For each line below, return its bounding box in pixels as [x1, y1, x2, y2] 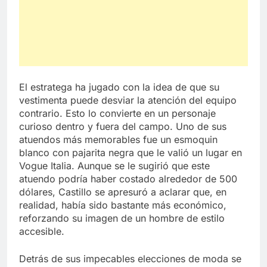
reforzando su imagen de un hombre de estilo [19, 212, 225, 224]
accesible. [19, 225, 64, 237]
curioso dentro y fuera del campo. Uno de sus [19, 120, 226, 132]
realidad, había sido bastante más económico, [19, 198, 226, 211]
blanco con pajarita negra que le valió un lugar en [19, 146, 242, 159]
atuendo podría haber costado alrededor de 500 [19, 172, 237, 185]
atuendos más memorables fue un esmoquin [19, 133, 218, 145]
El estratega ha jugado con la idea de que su [19, 80, 219, 93]
